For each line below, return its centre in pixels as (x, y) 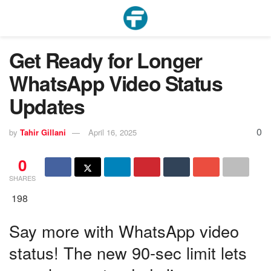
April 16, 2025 (113, 132)
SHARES (22, 178)
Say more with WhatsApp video (124, 231)
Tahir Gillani (43, 132)
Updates (47, 106)
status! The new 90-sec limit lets (128, 253)
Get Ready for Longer (106, 60)
